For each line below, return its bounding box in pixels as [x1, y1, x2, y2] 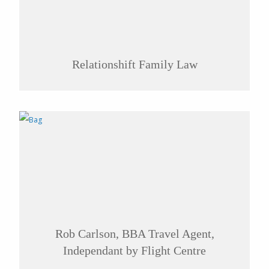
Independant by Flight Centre [63, 244, 206, 257]
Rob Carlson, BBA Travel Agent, [55, 227, 214, 240]
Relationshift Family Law [71, 58, 198, 71]
